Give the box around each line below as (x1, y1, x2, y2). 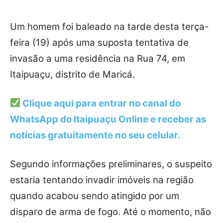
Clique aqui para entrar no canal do (22, 97, 181, 109)
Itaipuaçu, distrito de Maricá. (10, 68, 135, 80)
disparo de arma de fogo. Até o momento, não (10, 206, 211, 218)
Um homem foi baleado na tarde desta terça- (10, 20, 209, 32)
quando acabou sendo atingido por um (10, 190, 179, 202)
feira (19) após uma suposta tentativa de (10, 36, 189, 48)
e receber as (150, 113, 206, 125)
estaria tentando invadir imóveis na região (10, 174, 194, 186)
